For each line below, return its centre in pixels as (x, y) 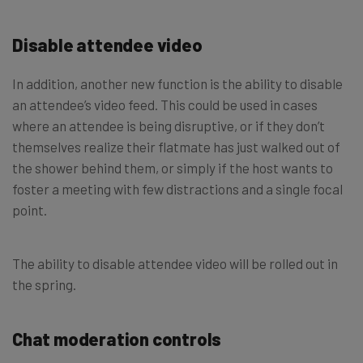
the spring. (44, 284)
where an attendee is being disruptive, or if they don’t (169, 125)
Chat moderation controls (117, 338)
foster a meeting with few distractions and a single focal (177, 188)
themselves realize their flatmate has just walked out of (176, 146)
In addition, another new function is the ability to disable (177, 83)
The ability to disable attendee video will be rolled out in (175, 263)
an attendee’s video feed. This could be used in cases (165, 104)
